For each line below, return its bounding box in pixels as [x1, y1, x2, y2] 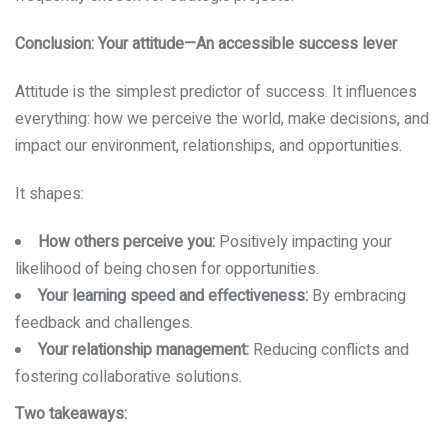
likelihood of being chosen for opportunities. [15, 256, 319, 281]
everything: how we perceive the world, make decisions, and [15, 106, 429, 131]
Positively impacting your [215, 229, 392, 254]
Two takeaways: [15, 401, 127, 426]
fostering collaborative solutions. [15, 364, 242, 389]
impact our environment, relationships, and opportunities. [15, 133, 402, 158]
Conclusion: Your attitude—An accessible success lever [15, 32, 397, 57]
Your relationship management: [38, 337, 249, 362]
